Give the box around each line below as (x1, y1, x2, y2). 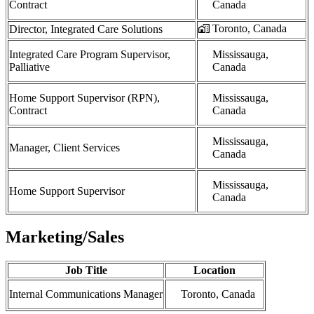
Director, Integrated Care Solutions (9, 22, 163, 35)
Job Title (64, 264, 107, 277)
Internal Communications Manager (9, 288, 163, 301)
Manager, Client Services (9, 141, 120, 153)
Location (193, 264, 235, 277)
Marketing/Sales (6, 228, 124, 247)
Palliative (9, 60, 50, 73)
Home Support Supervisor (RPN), (9, 91, 160, 104)
